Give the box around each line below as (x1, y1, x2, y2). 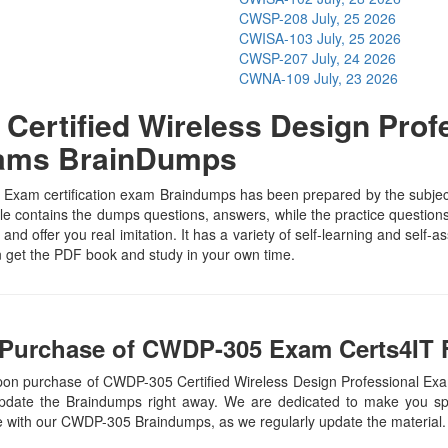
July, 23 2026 (314, 68, 398, 88)
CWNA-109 (239, 68, 314, 88)
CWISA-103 (239, 28, 317, 48)
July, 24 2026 (312, 48, 396, 68)
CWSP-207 (239, 48, 312, 68)
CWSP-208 (239, 8, 312, 28)
